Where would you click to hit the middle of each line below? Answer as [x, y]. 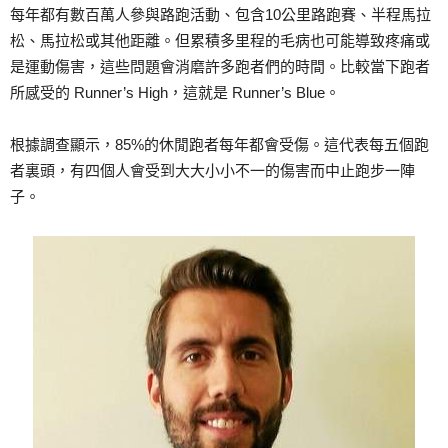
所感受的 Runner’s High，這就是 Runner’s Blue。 [175, 92]
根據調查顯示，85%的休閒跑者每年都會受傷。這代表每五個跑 [219, 144]
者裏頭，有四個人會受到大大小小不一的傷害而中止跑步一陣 [212, 170]
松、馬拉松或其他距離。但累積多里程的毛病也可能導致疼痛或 [220, 40]
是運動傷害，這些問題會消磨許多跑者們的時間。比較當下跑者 [220, 66]
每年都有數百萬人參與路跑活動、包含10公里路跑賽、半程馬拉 [220, 14]
